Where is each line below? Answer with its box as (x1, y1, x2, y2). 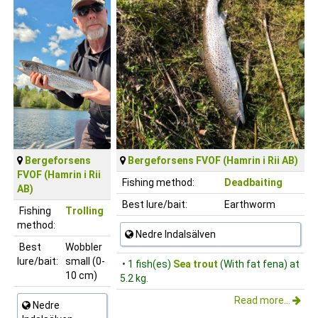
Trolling (65, 204, 104, 216)
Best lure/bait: (120, 198, 187, 210)
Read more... (234, 294, 292, 306)
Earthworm (224, 198, 275, 210)
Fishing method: (120, 176, 194, 188)
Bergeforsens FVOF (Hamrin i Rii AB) (128, 154, 298, 166)
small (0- (65, 255, 105, 267)
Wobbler (65, 241, 102, 253)
